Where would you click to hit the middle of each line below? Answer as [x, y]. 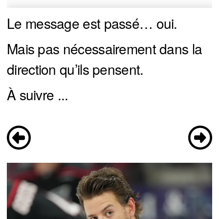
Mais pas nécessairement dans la [105, 48]
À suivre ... [38, 94]
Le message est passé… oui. [92, 23]
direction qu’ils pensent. [75, 69]
